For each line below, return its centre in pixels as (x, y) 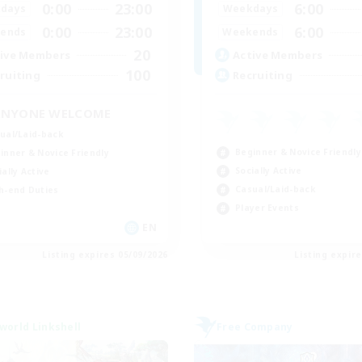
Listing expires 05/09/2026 (105, 254)
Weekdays (250, 9)
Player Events (267, 207)
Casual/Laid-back (275, 189)
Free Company (255, 326)
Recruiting (263, 76)
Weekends (250, 32)
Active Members (278, 55)
